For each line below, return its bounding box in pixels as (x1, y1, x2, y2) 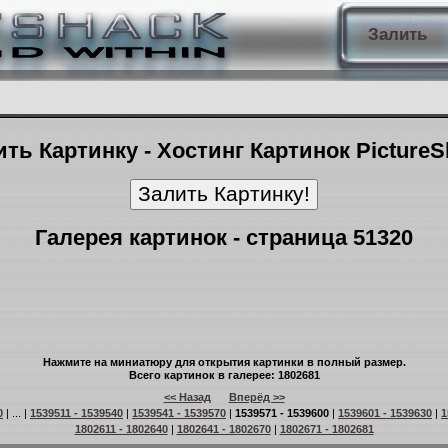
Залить (367, 25, 427, 44)
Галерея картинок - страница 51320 (35, 225, 413, 250)
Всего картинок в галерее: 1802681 (128, 369, 320, 381)
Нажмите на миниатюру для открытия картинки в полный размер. (42, 356, 406, 368)
